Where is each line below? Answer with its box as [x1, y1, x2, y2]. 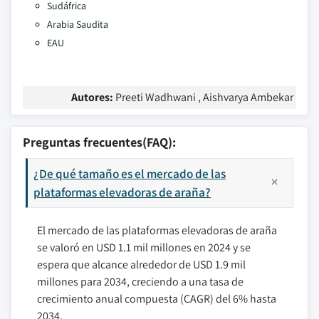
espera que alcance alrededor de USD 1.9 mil [37, 257, 246, 272]
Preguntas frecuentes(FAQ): [23, 134, 176, 150]
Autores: [71, 90, 115, 105]
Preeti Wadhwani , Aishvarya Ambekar [115, 90, 293, 105]
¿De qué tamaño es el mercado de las [33, 165, 226, 182]
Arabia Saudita [47, 18, 108, 31]
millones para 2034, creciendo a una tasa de [37, 274, 244, 289]
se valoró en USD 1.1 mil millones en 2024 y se [37, 240, 251, 255]
